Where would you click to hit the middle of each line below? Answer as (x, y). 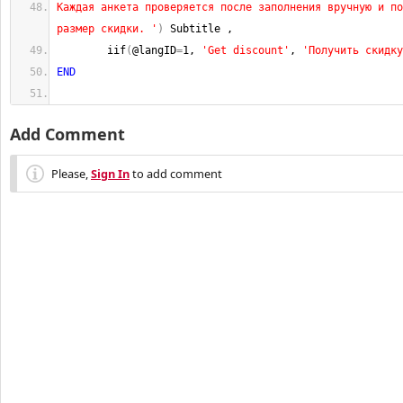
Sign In (110, 174)
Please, (71, 174)
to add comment (176, 174)
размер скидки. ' (107, 29)
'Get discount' (246, 50)
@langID (154, 50)
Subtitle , (198, 29)
